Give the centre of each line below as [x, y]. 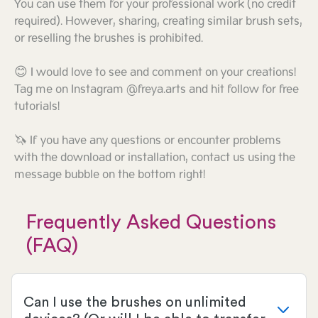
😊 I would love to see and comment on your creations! [155, 73]
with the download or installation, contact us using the [155, 158]
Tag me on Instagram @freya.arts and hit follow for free [157, 90]
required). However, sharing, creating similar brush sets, [158, 22]
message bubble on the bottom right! [110, 175]
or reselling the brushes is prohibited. [109, 39]
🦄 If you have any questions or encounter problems [148, 141]
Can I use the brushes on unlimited [135, 303]
